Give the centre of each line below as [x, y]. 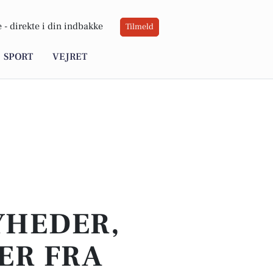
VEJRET [70, 57]
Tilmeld [140, 27]
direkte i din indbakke [56, 27]
